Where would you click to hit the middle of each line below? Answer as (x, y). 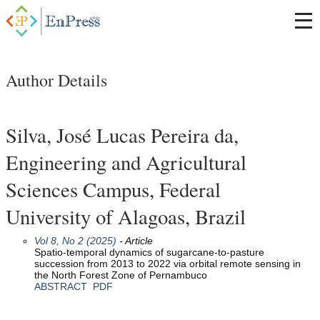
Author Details (56, 80)
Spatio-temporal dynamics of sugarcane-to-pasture (149, 252)
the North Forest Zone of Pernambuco (121, 275)
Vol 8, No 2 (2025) (75, 240)
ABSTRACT (61, 286)
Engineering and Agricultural (126, 162)
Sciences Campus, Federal (113, 189)
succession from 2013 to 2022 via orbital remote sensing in (167, 263)
